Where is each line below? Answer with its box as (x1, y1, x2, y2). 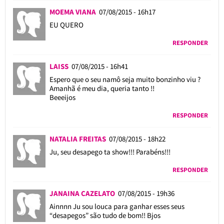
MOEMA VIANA (49, 6, 99, 16)
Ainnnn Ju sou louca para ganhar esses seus (49, 201, 184, 211)
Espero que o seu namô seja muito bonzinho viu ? (49, 74, 200, 84)
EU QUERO (49, 19, 83, 29)
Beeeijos (49, 92, 75, 102)
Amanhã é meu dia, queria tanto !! (49, 83, 154, 93)
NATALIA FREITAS (49, 133, 109, 143)
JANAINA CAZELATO (49, 188, 118, 198)
